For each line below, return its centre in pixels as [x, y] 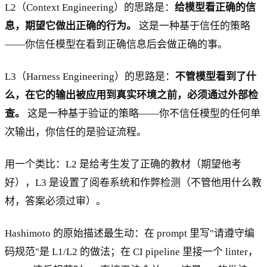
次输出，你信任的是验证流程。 [76, 132]
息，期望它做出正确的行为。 [71, 26]
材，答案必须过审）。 [55, 201]
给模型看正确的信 [215, 8]
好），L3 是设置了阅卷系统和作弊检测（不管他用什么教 [133, 183]
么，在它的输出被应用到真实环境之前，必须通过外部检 [131, 95]
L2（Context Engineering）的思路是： [90, 8]
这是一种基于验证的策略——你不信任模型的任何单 [143, 114]
